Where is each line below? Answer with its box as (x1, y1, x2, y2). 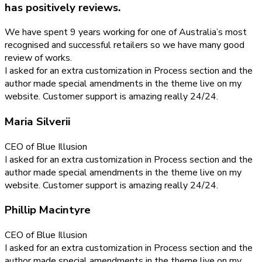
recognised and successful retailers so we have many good (5, 39, 244, 52)
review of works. (5, 51, 72, 65)
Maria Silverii (5, 114, 70, 130)
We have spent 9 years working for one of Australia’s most (5, 26, 247, 39)
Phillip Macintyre (5, 202, 91, 218)
